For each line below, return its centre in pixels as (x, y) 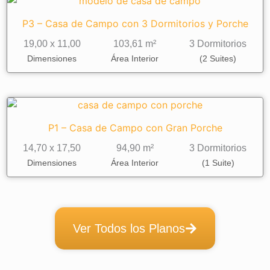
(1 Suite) (218, 162)
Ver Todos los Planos (129, 228)
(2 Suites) (218, 58)
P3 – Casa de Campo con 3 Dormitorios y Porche (135, 23)
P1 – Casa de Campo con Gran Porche (135, 127)
